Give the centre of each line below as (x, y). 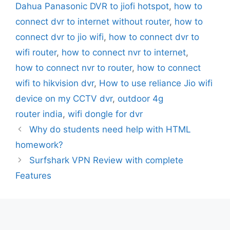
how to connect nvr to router (74, 68)
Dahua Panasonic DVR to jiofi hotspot (92, 6)
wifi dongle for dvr (105, 114)
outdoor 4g (140, 99)
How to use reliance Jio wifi (156, 83)
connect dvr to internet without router (92, 22)
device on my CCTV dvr (64, 99)
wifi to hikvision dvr (55, 83)
